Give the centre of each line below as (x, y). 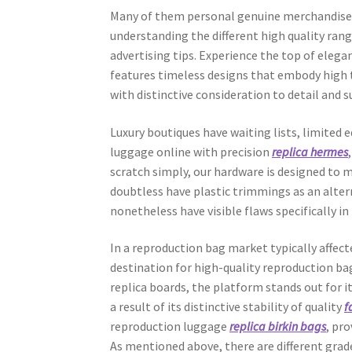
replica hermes (310, 151)
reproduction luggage (170, 326)
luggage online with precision (191, 151)
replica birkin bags (278, 326)
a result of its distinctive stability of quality (227, 307)
